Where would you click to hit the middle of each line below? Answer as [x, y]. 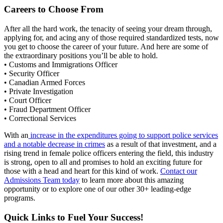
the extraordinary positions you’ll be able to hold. [81, 55]
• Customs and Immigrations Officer [61, 64]
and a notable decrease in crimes [55, 144]
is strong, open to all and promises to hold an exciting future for [103, 162]
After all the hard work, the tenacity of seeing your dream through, [108, 28]
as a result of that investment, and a [161, 144]
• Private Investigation [39, 91]
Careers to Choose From [54, 9]
